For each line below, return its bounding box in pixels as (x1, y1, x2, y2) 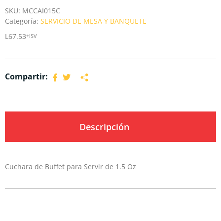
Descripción (79, 120, 129, 133)
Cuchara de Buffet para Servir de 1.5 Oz (5, 161, 136, 171)
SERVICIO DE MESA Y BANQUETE (40, 16, 147, 26)
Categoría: (5, 16, 40, 26)
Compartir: (5, 71, 48, 82)
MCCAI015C (22, 5, 60, 15)
